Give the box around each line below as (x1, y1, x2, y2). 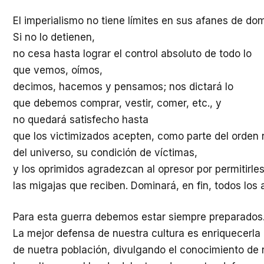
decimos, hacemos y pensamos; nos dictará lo (13, 80, 233, 93)
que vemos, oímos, (13, 64, 103, 76)
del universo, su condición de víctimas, (13, 146, 197, 159)
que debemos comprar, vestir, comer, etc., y (13, 97, 222, 109)
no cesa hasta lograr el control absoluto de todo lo (13, 47, 252, 60)
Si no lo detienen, (13, 31, 95, 43)
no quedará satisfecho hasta (13, 113, 148, 126)
